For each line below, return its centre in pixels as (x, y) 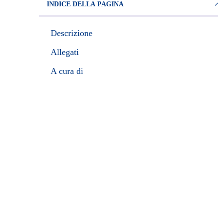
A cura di (67, 71)
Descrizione (72, 33)
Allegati (65, 52)
